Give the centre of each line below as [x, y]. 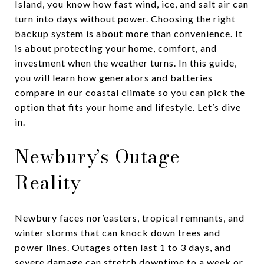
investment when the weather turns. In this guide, [126, 63]
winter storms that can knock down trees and [118, 232]
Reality [48, 182]
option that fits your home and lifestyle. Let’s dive [128, 107]
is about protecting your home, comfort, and [116, 48]
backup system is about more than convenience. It [129, 33]
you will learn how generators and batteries [114, 77]
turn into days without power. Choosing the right [125, 19]
